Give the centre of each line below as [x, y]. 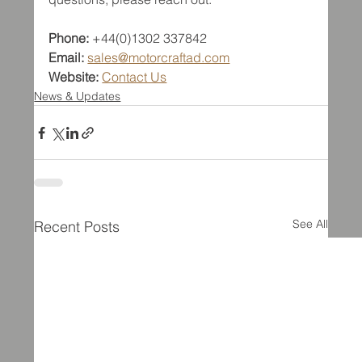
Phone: [69, 38]
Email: [67, 57]
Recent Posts [77, 227]
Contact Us [135, 77]
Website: [74, 77]
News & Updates [78, 96]
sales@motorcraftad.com [159, 57]
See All [310, 224]
